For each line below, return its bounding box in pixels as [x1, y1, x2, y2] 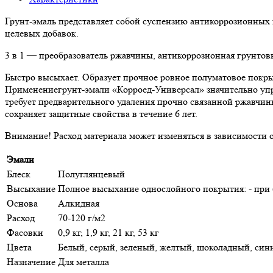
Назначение [7, 256, 55, 268]
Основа [7, 197, 38, 210]
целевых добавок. [5, 27, 79, 40]
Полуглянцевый [58, 168, 125, 180]
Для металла [58, 256, 109, 268]
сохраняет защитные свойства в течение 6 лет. [5, 108, 197, 120]
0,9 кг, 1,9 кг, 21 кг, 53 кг [58, 227, 159, 239]
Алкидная [58, 197, 99, 210]
